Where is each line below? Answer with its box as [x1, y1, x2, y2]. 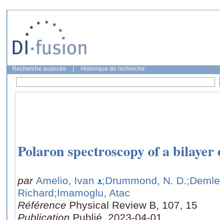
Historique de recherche [81, 65, 145, 72]
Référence [18, 199, 69, 211]
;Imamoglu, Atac [54, 187, 130, 198]
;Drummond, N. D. [102, 174, 187, 186]
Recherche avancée [12, 65, 66, 72]
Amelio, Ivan [36, 174, 94, 186]
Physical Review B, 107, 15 [69, 199, 197, 211]
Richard [18, 187, 54, 198]
